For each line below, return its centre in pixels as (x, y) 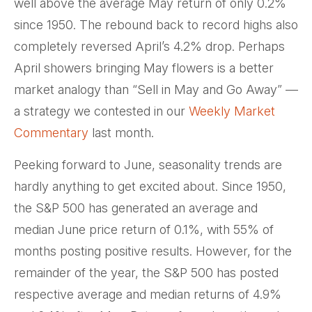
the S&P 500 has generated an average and (136, 208)
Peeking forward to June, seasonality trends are (148, 164)
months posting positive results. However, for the (153, 251)
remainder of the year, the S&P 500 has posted (146, 272)
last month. (121, 132)
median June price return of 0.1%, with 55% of (144, 229)
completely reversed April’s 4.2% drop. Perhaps (149, 46)
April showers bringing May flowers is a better (144, 68)
